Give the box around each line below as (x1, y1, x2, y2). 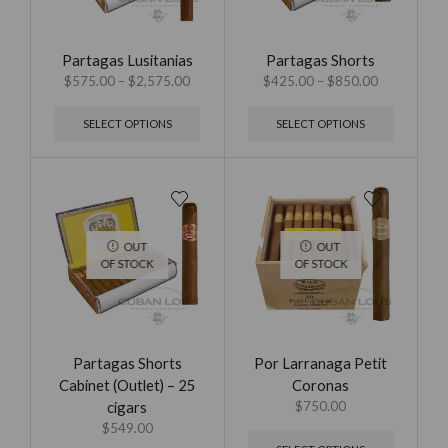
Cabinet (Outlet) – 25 (58, 375, 196, 394)
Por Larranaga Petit (254, 353, 388, 372)
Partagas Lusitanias (61, 50, 193, 69)
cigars (107, 397, 148, 416)
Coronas (292, 375, 350, 394)
